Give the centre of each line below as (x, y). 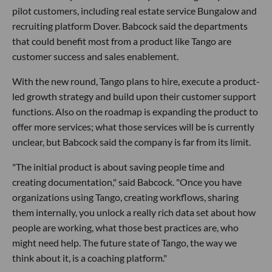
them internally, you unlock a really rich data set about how (134, 212)
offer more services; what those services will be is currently (133, 127)
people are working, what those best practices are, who (125, 228)
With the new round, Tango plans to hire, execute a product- (136, 81)
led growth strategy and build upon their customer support (134, 97)
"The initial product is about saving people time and (118, 167)
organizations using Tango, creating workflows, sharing (125, 197)
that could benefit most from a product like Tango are (122, 41)
